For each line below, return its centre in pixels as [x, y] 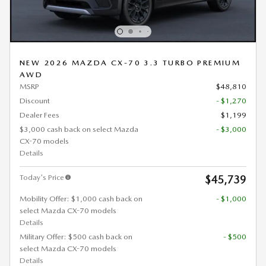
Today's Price [42, 178]
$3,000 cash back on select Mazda [79, 129]
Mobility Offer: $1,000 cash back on [81, 199]
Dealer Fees [39, 115]
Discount [35, 101]
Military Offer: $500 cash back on [76, 237]
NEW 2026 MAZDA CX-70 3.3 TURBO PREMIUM [130, 63]
